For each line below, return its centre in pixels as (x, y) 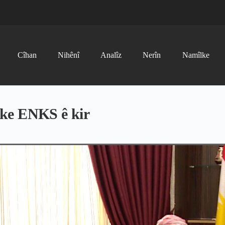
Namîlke (196, 55)
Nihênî (68, 55)
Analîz (111, 55)
